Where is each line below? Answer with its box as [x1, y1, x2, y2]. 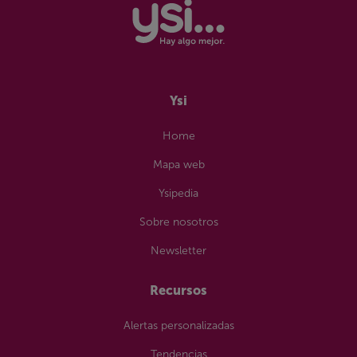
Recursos [150, 283, 207, 299]
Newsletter [151, 244, 206, 258]
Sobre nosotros [139, 215, 218, 229]
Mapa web [152, 158, 205, 172]
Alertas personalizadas [123, 319, 234, 333]
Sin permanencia [40, 10, 130, 25]
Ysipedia [159, 186, 198, 201]
